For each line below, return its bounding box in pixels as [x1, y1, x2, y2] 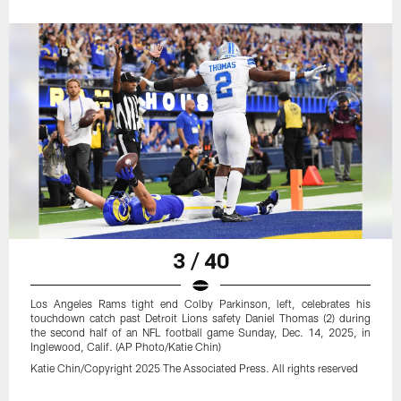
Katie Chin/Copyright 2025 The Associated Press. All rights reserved [30, 361, 359, 374]
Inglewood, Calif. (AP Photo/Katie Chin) [30, 339, 222, 353]
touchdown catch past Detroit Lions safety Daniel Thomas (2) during [30, 311, 371, 324]
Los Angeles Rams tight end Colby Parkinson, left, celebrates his [30, 296, 371, 310]
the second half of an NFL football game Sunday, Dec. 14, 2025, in [30, 325, 371, 338]
